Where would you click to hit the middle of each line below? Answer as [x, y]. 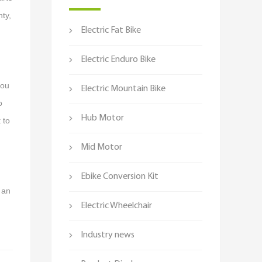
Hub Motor [102, 118]
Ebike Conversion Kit [120, 177]
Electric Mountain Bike [123, 89]
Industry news [108, 235]
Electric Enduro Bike [118, 60]
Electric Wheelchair [116, 206]
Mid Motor [101, 147]
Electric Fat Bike [111, 30]
